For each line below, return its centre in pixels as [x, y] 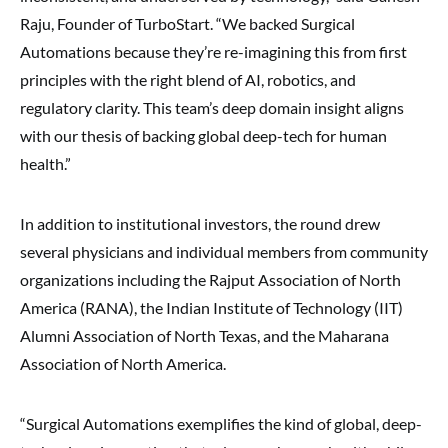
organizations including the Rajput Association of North [210, 279]
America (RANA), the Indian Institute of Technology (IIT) [211, 307]
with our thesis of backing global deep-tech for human [203, 135]
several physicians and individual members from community [224, 251]
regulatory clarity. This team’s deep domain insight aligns [212, 107]
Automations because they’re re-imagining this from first [213, 51]
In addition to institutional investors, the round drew [200, 223]
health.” [45, 163]
